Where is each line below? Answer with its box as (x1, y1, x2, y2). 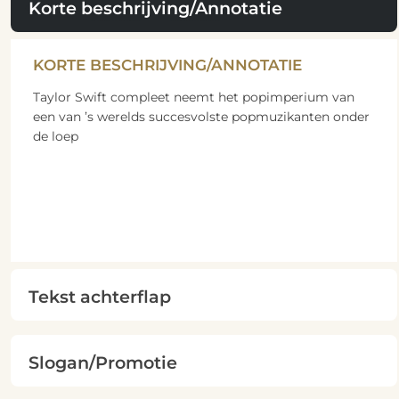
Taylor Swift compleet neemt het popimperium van (32, 88, 354, 105)
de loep (32, 127, 78, 144)
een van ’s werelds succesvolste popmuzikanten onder (32, 108, 370, 125)
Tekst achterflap (28, 285, 171, 307)
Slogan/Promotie (28, 351, 177, 373)
